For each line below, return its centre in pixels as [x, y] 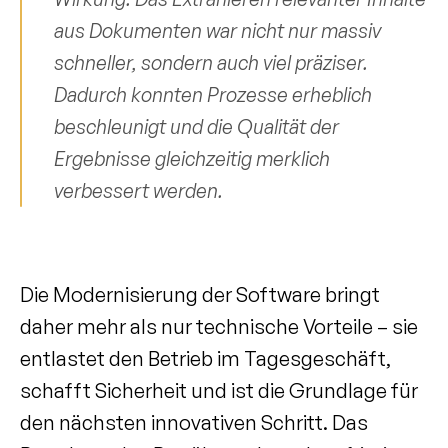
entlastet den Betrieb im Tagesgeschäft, [205, 358]
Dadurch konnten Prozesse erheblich [213, 94]
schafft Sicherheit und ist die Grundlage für [219, 390]
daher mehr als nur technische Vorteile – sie [219, 326]
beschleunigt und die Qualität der [196, 126]
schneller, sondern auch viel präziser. [211, 62]
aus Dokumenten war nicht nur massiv [217, 30]
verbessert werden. [138, 190]
